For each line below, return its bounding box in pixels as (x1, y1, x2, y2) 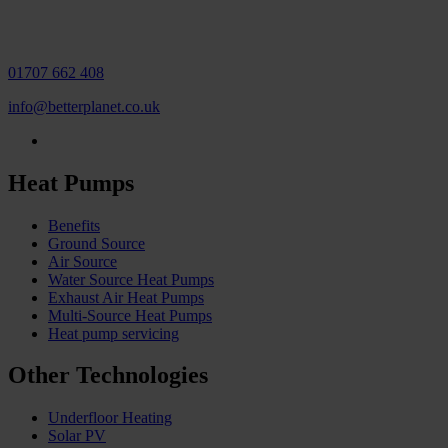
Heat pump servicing (48, 324, 179, 342)
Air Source (48, 252, 117, 270)
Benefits (48, 216, 100, 234)
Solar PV (48, 427, 106, 445)
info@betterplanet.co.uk (8, 97, 160, 115)
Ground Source (48, 234, 145, 252)
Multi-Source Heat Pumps (48, 306, 212, 324)
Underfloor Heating (48, 409, 172, 427)
